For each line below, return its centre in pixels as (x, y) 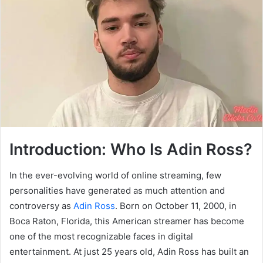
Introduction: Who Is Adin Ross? (131, 149)
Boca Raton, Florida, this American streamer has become (127, 221)
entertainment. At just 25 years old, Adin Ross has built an (129, 252)
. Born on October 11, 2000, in (176, 206)
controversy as (41, 206)
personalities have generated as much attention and (117, 191)
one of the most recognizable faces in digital (101, 237)
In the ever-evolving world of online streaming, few (115, 176)
